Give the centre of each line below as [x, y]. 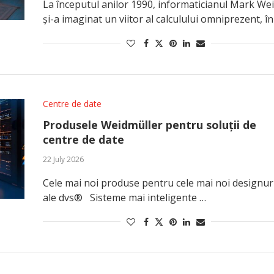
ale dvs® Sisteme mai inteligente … [124, 198]
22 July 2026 [63, 159]
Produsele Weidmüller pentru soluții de [149, 125]
